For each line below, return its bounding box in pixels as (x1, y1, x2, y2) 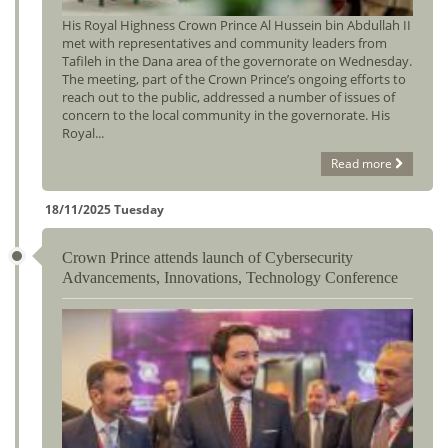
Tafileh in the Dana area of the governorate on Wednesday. (62, 52, 412, 70)
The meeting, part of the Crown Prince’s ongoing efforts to (62, 70, 406, 88)
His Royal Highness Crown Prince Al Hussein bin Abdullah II (62, 16, 411, 34)
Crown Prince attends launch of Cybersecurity (62, 249, 353, 266)
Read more (331, 155, 392, 172)
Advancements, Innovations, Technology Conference (62, 269, 398, 286)
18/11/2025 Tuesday (45, 201, 164, 218)
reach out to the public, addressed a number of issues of (62, 88, 395, 106)
